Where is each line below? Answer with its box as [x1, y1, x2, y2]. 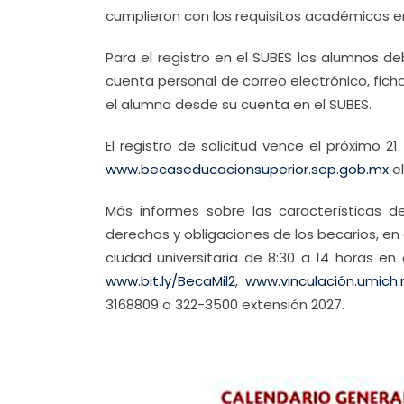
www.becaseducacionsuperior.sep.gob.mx [106, 160, 389, 179]
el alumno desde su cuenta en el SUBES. [106, 95, 372, 114]
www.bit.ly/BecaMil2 [106, 271, 235, 290]
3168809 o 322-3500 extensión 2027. [106, 295, 344, 314]
